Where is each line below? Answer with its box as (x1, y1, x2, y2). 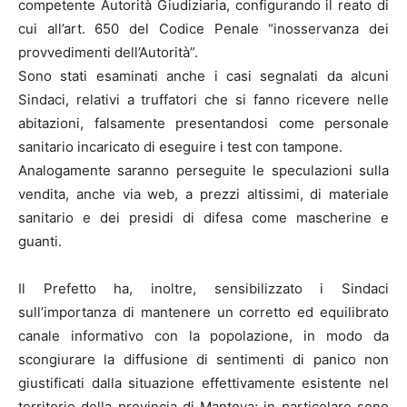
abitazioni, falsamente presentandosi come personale (18, 114, 389, 133)
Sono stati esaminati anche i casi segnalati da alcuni (18, 67, 389, 85)
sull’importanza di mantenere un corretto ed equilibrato (18, 303, 389, 322)
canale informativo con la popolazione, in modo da (18, 327, 389, 345)
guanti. (18, 233, 62, 251)
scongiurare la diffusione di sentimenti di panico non (18, 351, 389, 369)
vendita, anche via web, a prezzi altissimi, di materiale (18, 185, 389, 203)
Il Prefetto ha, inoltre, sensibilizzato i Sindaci (18, 280, 389, 298)
